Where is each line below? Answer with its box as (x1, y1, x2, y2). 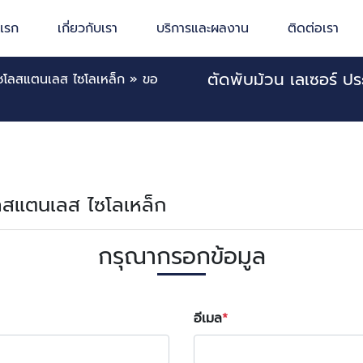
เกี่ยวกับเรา (58, 19, 118, 38)
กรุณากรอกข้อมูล (97, 239, 266, 274)
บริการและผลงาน (156, 19, 250, 38)
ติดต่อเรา (288, 19, 340, 38)
